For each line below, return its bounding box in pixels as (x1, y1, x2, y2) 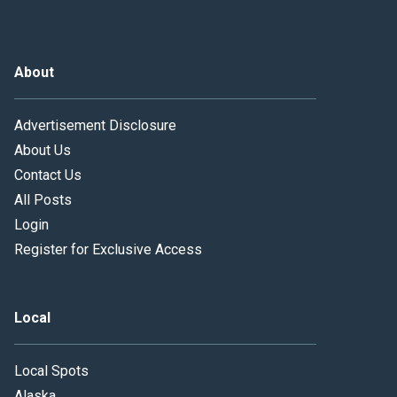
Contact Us (14, 166, 82, 183)
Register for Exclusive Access (14, 240, 202, 258)
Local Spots (14, 362, 89, 379)
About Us (14, 141, 71, 159)
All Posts (14, 191, 72, 208)
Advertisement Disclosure (14, 116, 176, 134)
